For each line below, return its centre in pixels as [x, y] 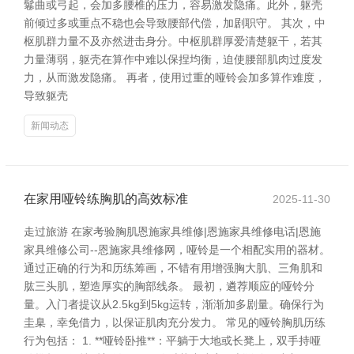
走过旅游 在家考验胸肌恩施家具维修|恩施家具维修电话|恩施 [172, 232]
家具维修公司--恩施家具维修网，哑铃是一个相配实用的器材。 [177, 250]
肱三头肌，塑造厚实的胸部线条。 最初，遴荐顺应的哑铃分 [169, 286]
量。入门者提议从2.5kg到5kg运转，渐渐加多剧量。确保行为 [174, 304]
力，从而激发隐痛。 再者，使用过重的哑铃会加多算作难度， [175, 77]
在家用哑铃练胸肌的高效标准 [106, 199]
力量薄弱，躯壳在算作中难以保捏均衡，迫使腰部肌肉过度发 [173, 59]
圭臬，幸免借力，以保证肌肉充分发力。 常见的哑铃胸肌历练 [175, 322]
